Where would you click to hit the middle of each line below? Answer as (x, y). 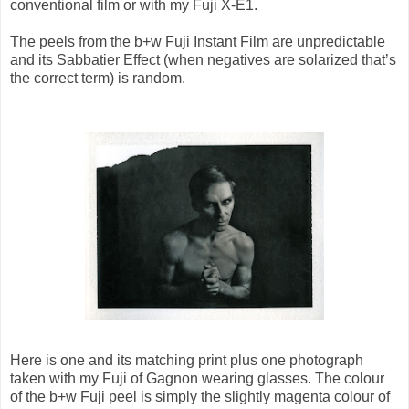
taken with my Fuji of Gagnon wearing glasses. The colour (197, 379)
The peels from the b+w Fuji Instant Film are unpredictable (198, 42)
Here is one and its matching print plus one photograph (187, 361)
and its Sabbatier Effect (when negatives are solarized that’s (203, 60)
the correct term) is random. (98, 79)
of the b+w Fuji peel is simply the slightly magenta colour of (200, 397)
